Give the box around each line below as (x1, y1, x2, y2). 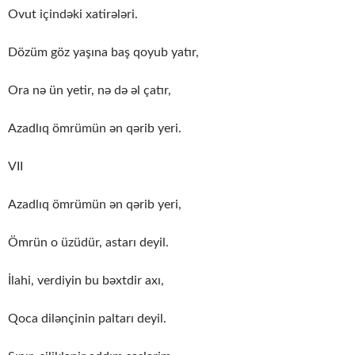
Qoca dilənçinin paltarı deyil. (8, 311, 166, 325)
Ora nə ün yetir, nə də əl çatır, (8, 83, 171, 97)
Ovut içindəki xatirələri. (8, 7, 138, 21)
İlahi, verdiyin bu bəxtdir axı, (8, 273, 164, 287)
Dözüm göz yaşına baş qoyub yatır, (8, 45, 199, 59)
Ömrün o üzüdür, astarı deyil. (8, 235, 169, 249)
